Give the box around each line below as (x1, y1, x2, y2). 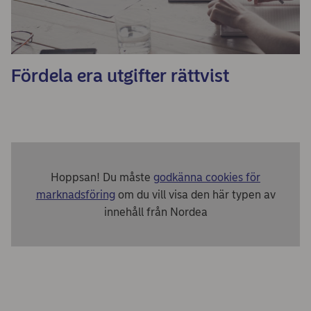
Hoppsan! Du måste (51, 170, 153, 184)
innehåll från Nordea (103, 205, 208, 219)
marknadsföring (35, 187, 115, 201)
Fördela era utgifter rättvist (11, 65, 229, 87)
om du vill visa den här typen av (115, 187, 276, 201)
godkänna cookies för (153, 170, 260, 184)
